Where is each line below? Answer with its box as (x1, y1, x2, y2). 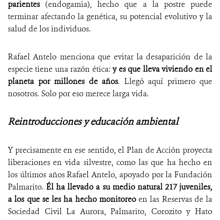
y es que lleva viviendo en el (112, 64, 213, 75)
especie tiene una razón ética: (8, 64, 113, 75)
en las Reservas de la (136, 194, 212, 205)
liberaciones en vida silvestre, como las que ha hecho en (8, 157, 212, 168)
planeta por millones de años (8, 76, 118, 87)
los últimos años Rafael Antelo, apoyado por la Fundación (8, 169, 212, 180)
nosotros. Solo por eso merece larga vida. (8, 88, 149, 99)
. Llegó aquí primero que (118, 76, 212, 87)
